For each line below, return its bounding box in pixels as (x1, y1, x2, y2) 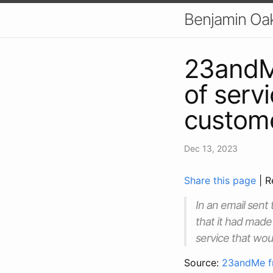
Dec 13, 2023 (184, 143, 238, 154)
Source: (184, 256, 222, 269)
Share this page (184, 174, 259, 186)
